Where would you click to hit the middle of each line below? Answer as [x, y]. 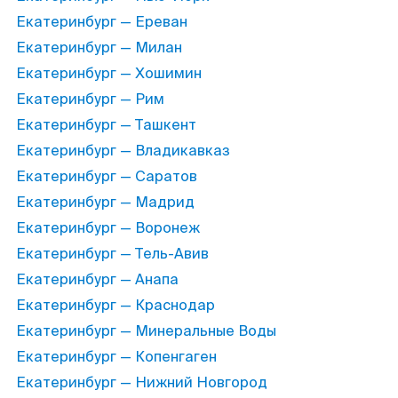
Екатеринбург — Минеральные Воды [146, 331]
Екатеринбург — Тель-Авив [112, 254]
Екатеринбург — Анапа [97, 279]
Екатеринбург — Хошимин [109, 73]
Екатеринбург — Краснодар [115, 305]
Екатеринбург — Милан [99, 48]
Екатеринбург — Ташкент [106, 125]
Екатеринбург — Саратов [107, 176]
